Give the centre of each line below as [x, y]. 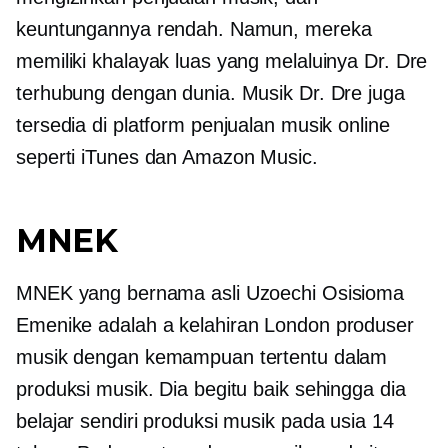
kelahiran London [254, 325]
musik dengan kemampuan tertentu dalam [202, 357]
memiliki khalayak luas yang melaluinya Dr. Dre [222, 61]
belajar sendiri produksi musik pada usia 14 [205, 421]
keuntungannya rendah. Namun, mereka [194, 29]
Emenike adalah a [98, 325]
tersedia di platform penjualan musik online [203, 125]
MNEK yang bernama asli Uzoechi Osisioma [210, 293]
